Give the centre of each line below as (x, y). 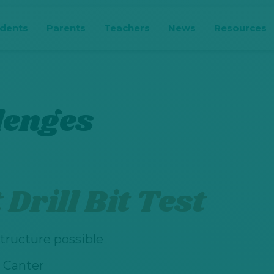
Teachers (127, 28)
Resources (241, 28)
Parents (66, 28)
